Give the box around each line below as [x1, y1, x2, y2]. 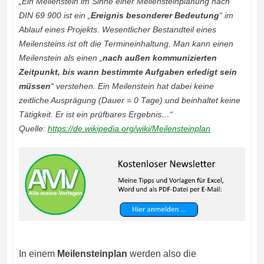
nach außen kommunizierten [102, 52, 217, 62]
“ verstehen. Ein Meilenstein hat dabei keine [50, 81, 214, 91]
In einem [18, 249, 57, 259]
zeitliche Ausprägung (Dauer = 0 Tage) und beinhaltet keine [18, 95, 240, 105]
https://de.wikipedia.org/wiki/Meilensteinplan [47, 123, 210, 133]
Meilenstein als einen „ [18, 52, 103, 62]
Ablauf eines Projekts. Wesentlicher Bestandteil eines [18, 24, 216, 34]
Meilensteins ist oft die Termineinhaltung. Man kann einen [18, 38, 233, 48]
